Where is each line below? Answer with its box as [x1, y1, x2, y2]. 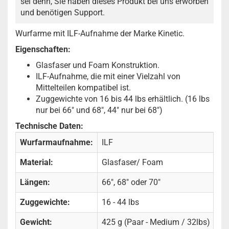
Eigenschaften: [15, 44, 71, 54]
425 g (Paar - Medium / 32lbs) [102, 217, 210, 227]
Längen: [20, 177, 50, 187]
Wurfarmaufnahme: [20, 138, 93, 147]
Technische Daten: [15, 121, 83, 131]
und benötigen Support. [20, 8, 105, 17]
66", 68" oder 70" [102, 177, 161, 187]
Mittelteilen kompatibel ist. [36, 83, 131, 93]
